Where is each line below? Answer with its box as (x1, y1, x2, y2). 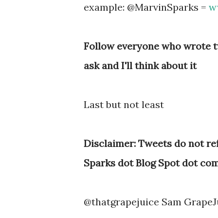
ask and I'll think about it (84, 59, 197, 72)
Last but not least (84, 98, 164, 110)
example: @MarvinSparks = (84, 1, 209, 13)
